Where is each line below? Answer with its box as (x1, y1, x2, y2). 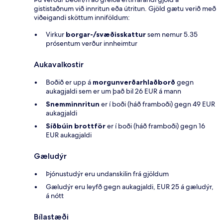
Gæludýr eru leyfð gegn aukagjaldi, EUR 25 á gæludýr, (46, 182, 214, 192)
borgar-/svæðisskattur (66, 30, 146, 39)
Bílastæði (34, 212, 69, 222)
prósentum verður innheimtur (46, 39, 137, 48)
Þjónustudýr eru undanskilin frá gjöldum (46, 169, 169, 179)
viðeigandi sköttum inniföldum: (34, 13, 130, 22)
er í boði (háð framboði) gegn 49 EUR (100, 100, 215, 109)
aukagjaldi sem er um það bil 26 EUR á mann (46, 87, 181, 96)
